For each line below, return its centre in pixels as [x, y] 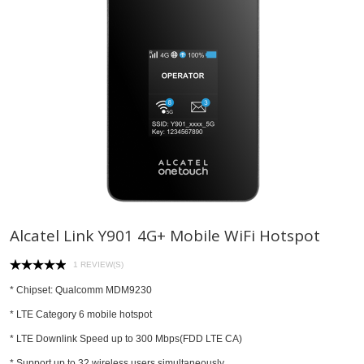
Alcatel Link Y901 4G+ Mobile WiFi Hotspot [165, 236]
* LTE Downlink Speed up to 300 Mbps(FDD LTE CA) [126, 338]
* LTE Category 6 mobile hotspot [81, 314]
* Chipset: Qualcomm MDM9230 [81, 290]
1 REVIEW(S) [98, 264]
